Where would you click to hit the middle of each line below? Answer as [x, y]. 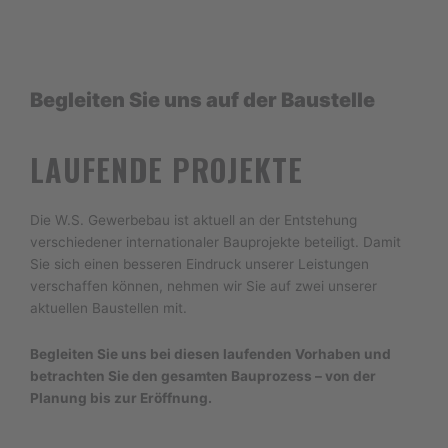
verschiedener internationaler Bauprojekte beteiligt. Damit [215, 242]
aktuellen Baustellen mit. [110, 308]
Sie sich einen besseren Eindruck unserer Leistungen [199, 264]
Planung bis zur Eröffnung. [121, 398]
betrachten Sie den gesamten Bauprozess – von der [203, 376]
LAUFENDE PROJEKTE [166, 170]
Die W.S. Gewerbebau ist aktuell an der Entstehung [193, 220]
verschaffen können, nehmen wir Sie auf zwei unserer [203, 286]
